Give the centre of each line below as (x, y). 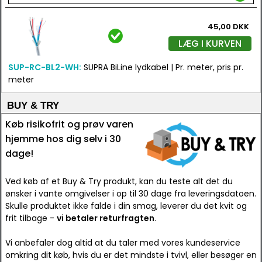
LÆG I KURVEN (210, 44)
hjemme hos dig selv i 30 (63, 139)
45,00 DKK (228, 27)
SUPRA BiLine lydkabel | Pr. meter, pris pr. (162, 67)
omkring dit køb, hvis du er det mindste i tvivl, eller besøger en (131, 255)
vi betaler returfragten (106, 218)
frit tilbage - (31, 218)
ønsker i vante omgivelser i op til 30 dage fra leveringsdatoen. (131, 194)
